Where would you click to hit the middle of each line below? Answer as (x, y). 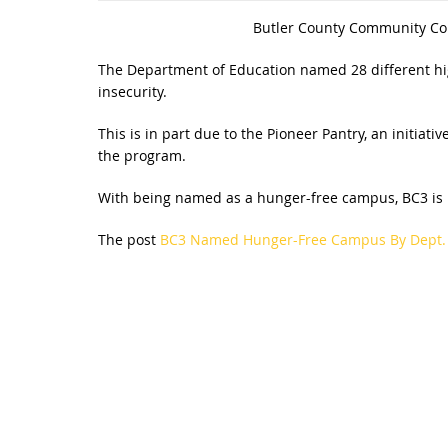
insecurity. (132, 92)
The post (128, 240)
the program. (141, 156)
